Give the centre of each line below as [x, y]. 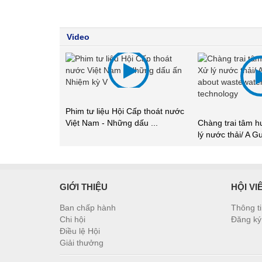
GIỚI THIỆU [84, 187]
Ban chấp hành [88, 207]
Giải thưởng [82, 242]
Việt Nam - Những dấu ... [112, 123]
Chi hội [73, 219]
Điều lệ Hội [80, 231]
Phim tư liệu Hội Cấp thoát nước [125, 111]
